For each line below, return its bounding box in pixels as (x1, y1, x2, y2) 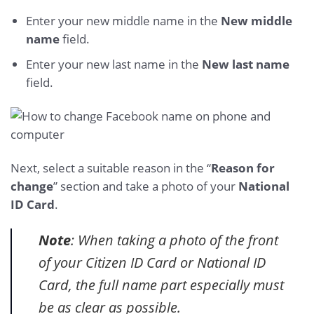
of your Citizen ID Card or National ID (38, 252, 266, 273)
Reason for (211, 159, 275, 176)
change (11, 177, 53, 194)
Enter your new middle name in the (25, 12, 221, 29)
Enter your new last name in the (25, 55, 202, 72)
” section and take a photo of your (53, 177, 238, 194)
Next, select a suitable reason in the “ (11, 159, 211, 176)
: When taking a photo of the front (70, 230, 278, 250)
